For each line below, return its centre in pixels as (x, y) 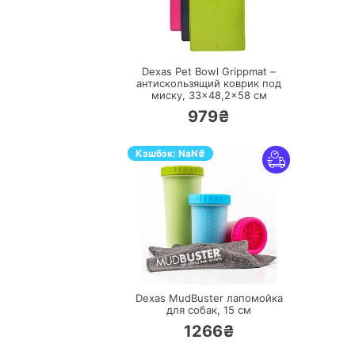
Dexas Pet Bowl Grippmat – (209, 72)
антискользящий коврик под (209, 84)
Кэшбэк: (157, 154)
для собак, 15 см (209, 310)
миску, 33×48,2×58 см (209, 95)
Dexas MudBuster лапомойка (209, 298)
